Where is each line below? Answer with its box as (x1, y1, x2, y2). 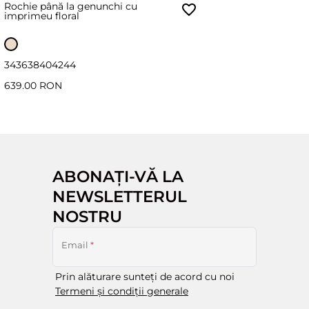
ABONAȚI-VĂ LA (52, 166, 183, 187)
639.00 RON (4, 79, 62, 92)
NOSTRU (52, 206, 122, 227)
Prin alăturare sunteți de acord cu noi (55, 270, 235, 283)
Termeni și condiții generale (55, 285, 188, 298)
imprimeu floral (4, 10, 79, 23)
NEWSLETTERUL (52, 186, 187, 207)
